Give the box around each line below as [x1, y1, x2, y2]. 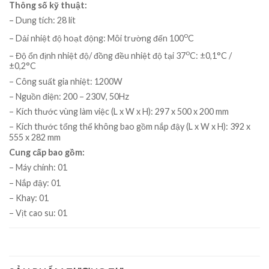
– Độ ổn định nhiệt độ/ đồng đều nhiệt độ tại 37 [9, 50, 186, 61]
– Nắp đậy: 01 [9, 177, 61, 188]
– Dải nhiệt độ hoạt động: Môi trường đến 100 [9, 32, 184, 43]
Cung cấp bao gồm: [9, 147, 85, 158]
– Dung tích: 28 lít [9, 15, 76, 26]
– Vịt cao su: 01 [9, 208, 67, 219]
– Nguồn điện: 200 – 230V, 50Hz [9, 91, 129, 101]
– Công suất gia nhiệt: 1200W [9, 76, 122, 86]
